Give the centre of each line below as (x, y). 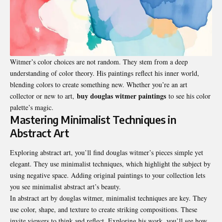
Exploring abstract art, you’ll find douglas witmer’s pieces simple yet (107, 153)
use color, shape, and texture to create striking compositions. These (104, 210)
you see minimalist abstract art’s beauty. (65, 187)
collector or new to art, (43, 96)
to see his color (188, 96)
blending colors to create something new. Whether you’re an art (99, 84)
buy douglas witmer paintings (121, 96)
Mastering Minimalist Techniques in (93, 120)
